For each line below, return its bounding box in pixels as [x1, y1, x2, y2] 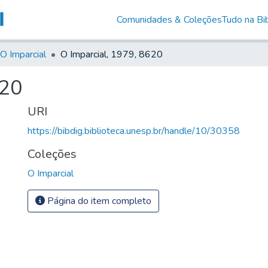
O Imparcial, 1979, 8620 [60, 47, 163, 61]
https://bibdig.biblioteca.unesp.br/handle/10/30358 [28, 124, 240, 138]
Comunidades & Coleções [116, 13, 222, 26]
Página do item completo [45, 194, 151, 208]
